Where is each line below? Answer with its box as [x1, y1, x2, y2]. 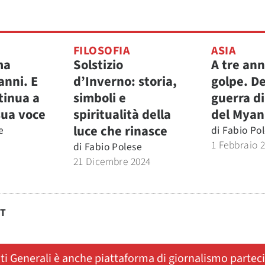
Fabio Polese [84, 140, 143, 154]
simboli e [73, 89, 126, 108]
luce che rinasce [73, 122, 167, 141]
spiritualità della [73, 105, 171, 124]
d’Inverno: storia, [73, 72, 177, 91]
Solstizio [73, 56, 123, 75]
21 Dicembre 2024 [73, 154, 151, 169]
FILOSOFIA [73, 43, 130, 59]
